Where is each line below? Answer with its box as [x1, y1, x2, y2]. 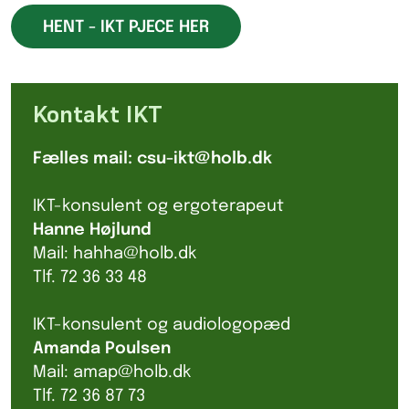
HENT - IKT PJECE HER [43, 18, 209, 36]
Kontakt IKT [33, 100, 163, 130]
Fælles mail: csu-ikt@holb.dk [33, 150, 272, 167]
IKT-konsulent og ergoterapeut [33, 197, 284, 215]
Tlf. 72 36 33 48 [33, 268, 147, 286]
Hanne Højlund [33, 221, 152, 238]
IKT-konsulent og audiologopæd [33, 316, 290, 333]
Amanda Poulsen [33, 340, 171, 357]
